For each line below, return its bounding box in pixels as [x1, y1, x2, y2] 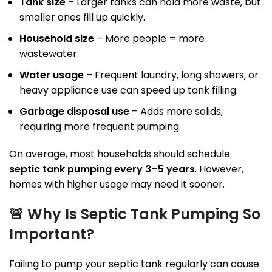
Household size [19, 32, 94, 46]
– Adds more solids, [129, 104, 223, 119]
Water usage [19, 68, 84, 83]
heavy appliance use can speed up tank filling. [19, 83, 238, 98]
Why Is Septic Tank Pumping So [27, 204, 260, 225]
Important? [9, 224, 94, 245]
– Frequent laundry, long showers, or [84, 68, 259, 83]
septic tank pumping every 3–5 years [9, 162, 195, 177]
